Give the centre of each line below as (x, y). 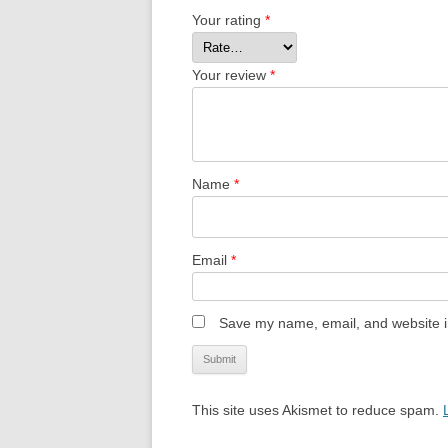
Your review (231, 75)
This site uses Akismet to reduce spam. (317, 410)
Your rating (228, 20)
